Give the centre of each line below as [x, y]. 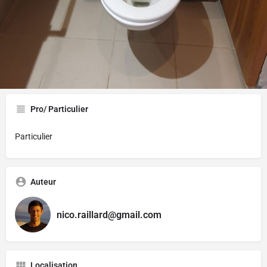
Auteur [43, 182]
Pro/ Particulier [59, 109]
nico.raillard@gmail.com [109, 215]
